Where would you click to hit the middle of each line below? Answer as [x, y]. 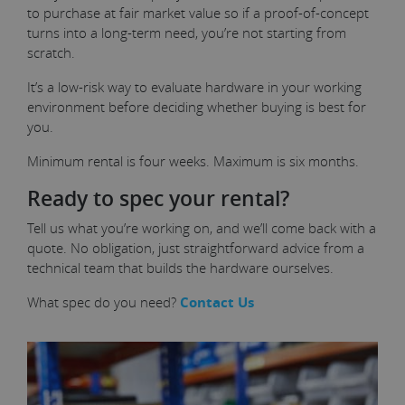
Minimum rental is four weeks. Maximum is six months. [195, 160]
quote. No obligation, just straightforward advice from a [196, 247]
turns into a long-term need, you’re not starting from [187, 32]
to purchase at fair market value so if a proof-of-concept [198, 12]
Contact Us [217, 302]
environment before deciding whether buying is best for [197, 106]
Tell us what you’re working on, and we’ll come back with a [202, 227]
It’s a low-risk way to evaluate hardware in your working [194, 86]
